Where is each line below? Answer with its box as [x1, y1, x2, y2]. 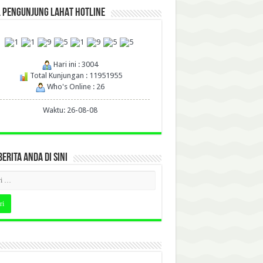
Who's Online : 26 [45, 82, 104, 92]
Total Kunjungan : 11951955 [28, 71, 122, 80]
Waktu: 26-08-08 [43, 106, 97, 115]
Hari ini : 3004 [52, 60, 98, 69]
